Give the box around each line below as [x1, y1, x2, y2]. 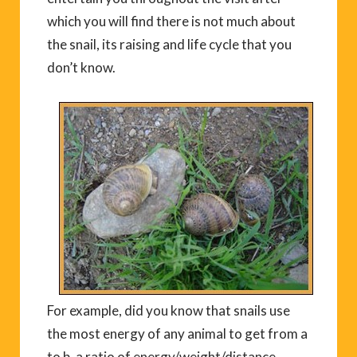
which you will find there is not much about [47, 12, 296, 29]
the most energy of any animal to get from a [47, 324, 308, 342]
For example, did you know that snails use [47, 301, 290, 319]
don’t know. [47, 58, 116, 76]
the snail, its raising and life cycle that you [47, 35, 292, 53]
